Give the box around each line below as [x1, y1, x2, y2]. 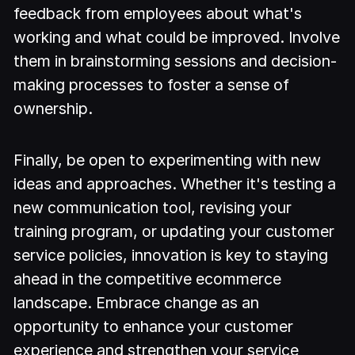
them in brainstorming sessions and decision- [13, 52, 338, 71]
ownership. [13, 99, 94, 119]
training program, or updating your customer [13, 222, 335, 241]
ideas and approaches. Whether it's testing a [13, 174, 337, 193]
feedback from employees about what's [13, 4, 303, 24]
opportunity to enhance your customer [13, 317, 294, 336]
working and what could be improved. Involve [13, 28, 341, 48]
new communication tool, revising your [13, 198, 292, 217]
